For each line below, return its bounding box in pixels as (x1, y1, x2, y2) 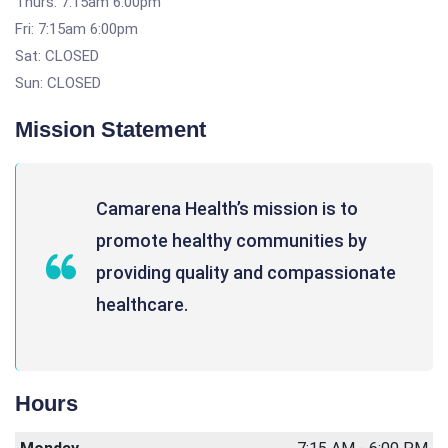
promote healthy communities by (96, 230, 367, 251)
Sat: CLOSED (15, 47, 99, 65)
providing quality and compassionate (96, 262, 396, 283)
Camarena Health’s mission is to (96, 198, 358, 219)
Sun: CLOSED (15, 74, 101, 92)
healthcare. (96, 294, 188, 315)
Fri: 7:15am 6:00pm (15, 20, 138, 38)
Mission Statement (15, 117, 206, 142)
